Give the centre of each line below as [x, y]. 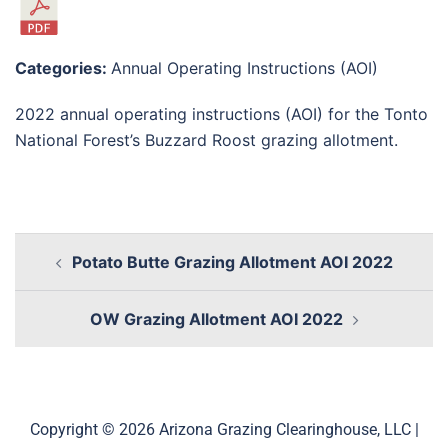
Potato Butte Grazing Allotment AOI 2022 [232, 262]
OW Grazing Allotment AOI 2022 [216, 319]
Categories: [63, 68]
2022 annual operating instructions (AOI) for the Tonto [221, 114]
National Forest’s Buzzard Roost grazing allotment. [206, 140]
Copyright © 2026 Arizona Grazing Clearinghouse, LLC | [224, 429]
